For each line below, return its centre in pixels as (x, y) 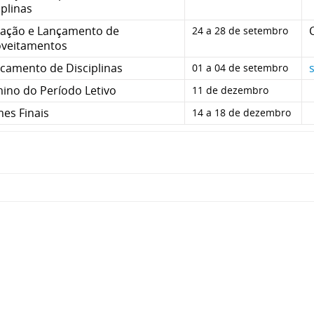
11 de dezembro (230, 90)
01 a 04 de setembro (240, 67)
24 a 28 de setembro (240, 30)
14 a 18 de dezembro (241, 112)
